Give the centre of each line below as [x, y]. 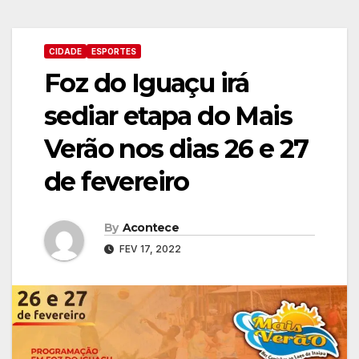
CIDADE [65, 51]
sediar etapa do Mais [168, 116]
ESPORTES [114, 51]
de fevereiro [117, 182]
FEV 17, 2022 [149, 248]
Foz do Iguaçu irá [147, 83]
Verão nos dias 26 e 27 [176, 149]
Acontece [151, 227]
